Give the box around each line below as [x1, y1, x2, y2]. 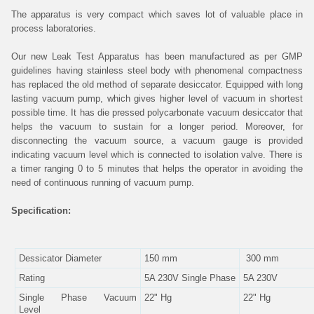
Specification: [11, 205, 71, 216]
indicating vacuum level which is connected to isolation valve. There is [11, 149, 303, 160]
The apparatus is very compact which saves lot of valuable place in [11, 9, 303, 20]
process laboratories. [11, 23, 99, 34]
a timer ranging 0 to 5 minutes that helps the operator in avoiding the [11, 163, 303, 174]
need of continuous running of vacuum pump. [11, 177, 194, 188]
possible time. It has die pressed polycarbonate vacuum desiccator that [11, 107, 303, 118]
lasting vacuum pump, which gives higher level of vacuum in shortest [11, 93, 303, 104]
